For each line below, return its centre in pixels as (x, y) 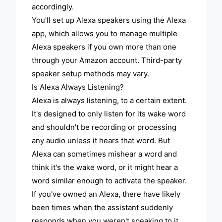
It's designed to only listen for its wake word (109, 114)
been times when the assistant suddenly (103, 208)
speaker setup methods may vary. (91, 74)
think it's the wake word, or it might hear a (105, 167)
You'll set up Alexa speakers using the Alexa (109, 20)
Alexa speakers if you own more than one (104, 47)
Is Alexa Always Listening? (78, 87)
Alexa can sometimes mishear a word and (105, 154)
